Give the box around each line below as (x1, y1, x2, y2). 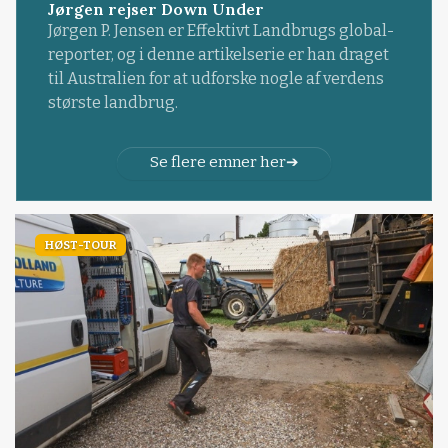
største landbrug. (47, 93, 178, 113)
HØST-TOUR (44, 238, 117, 253)
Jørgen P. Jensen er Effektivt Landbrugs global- (47, 21, 394, 41)
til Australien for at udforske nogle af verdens (47, 69, 384, 89)
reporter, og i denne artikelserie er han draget (47, 45, 389, 65)
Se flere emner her (149, 153, 286, 172)
